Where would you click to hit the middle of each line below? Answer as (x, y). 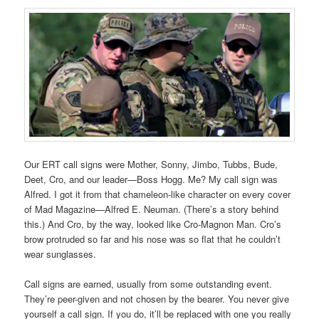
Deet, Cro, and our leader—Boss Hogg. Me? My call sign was (151, 179)
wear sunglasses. (61, 253)
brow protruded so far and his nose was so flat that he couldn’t (153, 239)
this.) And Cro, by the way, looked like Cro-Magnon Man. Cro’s (153, 224)
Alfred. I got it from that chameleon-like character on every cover (158, 194)
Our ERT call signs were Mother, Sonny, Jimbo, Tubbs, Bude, (151, 164)
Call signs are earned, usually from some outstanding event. (148, 283)
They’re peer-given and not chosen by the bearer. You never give (157, 298)
